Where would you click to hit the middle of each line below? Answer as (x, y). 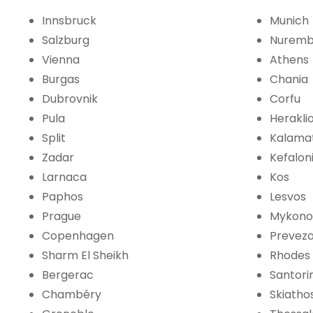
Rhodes (290, 256)
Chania (289, 80)
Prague (61, 217)
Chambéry (72, 295)
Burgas (61, 80)
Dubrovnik (70, 99)
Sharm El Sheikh (85, 256)
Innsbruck (69, 21)
